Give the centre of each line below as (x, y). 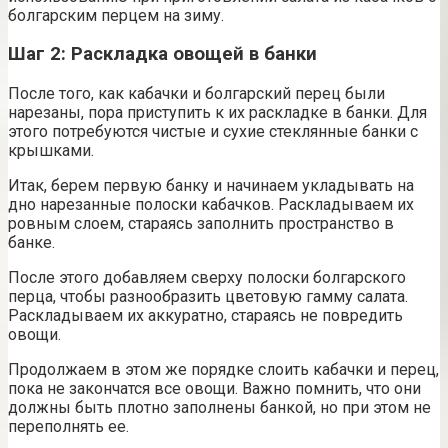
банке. (31, 243)
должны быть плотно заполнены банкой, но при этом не (219, 408)
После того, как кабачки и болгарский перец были (196, 94)
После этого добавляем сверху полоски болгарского (207, 278)
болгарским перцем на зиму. (116, 15)
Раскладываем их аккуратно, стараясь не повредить (205, 316)
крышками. (51, 151)
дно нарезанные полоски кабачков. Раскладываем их (211, 205)
